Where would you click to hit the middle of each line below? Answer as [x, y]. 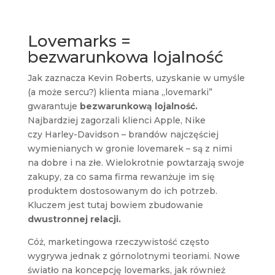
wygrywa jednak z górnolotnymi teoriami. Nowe [134, 256]
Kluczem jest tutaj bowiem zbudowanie [115, 205]
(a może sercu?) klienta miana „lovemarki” [120, 92]
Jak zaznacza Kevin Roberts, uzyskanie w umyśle [136, 78]
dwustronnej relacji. [74, 219]
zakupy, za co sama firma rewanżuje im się [121, 176]
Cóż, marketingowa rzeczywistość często [118, 242]
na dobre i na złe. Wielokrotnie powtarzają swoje [136, 162]
